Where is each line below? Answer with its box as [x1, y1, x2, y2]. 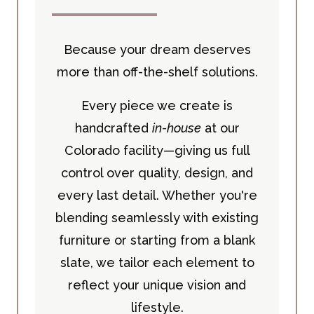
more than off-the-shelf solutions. [56, 64, 258, 80]
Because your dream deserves [63, 42, 251, 57]
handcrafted [74, 121, 152, 136]
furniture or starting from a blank [59, 233, 255, 248]
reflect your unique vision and [68, 278, 246, 293]
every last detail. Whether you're [57, 188, 257, 203]
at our [200, 121, 240, 136]
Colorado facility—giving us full [64, 143, 250, 158]
